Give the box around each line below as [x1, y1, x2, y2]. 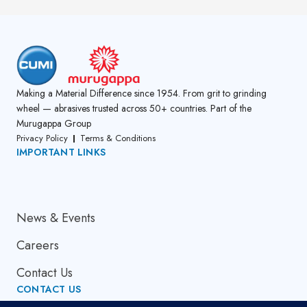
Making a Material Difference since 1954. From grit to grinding [16, 86, 267, 101]
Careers [16, 236, 59, 255]
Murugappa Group [16, 116, 91, 131]
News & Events [16, 209, 95, 228]
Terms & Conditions [80, 132, 156, 145]
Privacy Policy [16, 132, 68, 145]
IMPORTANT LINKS [16, 145, 106, 160]
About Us [27, 168, 75, 186]
